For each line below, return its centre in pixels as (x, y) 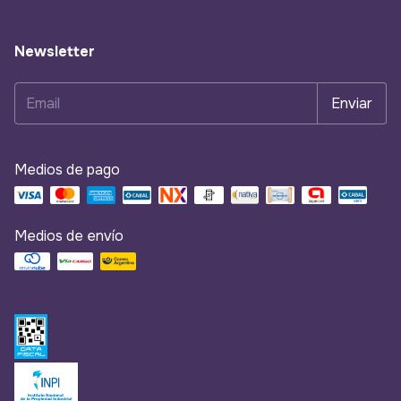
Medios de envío (69, 236)
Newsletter (55, 52)
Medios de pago (67, 170)
